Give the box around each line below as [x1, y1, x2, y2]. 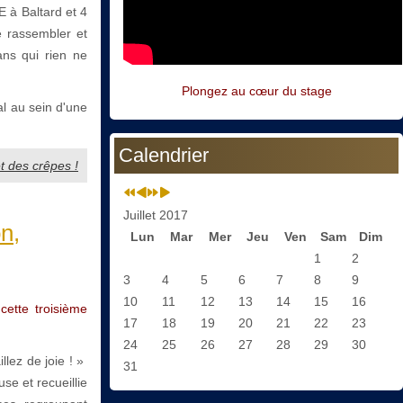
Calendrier [119, 144, 209, 167]
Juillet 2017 [123, 208, 188, 223]
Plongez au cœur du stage [181, 84, 332, 99]
